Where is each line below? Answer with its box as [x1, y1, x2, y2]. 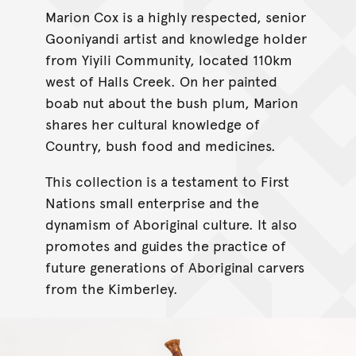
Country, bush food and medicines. [44, 134, 276, 155]
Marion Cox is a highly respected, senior [44, 6, 306, 26]
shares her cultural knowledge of [44, 113, 260, 133]
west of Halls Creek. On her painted [44, 70, 277, 91]
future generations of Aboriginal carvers [44, 256, 304, 277]
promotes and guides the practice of [44, 234, 286, 255]
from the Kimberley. [44, 277, 178, 298]
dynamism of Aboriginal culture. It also [44, 213, 297, 234]
